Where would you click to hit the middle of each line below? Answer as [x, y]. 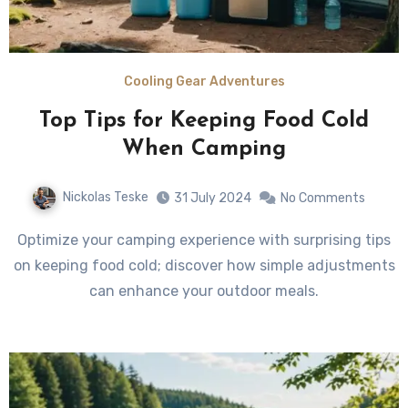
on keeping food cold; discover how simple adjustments [204, 265]
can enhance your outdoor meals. [204, 291]
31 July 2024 [213, 198]
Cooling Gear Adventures [204, 82]
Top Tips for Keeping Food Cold [204, 121]
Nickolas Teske [106, 197]
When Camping [204, 149]
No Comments [323, 198]
